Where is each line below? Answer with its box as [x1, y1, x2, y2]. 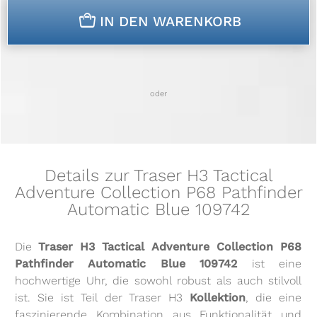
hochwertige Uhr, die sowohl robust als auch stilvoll [15, 274, 302, 287]
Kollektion [190, 291, 246, 304]
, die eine [246, 291, 302, 304]
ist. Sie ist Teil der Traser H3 [15, 291, 190, 304]
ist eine [237, 257, 302, 270]
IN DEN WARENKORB [100, 13, 241, 30]
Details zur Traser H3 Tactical [44, 165, 273, 185]
